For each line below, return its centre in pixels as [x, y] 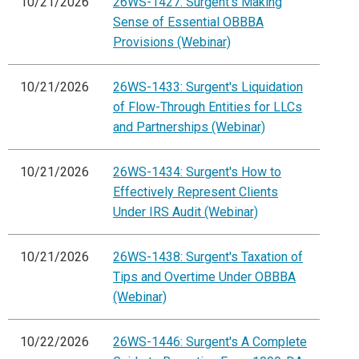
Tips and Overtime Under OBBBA [204, 277]
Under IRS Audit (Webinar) [186, 212]
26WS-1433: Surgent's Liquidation [208, 87]
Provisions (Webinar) [172, 42]
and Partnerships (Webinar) [189, 127]
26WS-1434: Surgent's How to [197, 172]
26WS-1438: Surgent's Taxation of [208, 257]
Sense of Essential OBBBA [188, 22]
